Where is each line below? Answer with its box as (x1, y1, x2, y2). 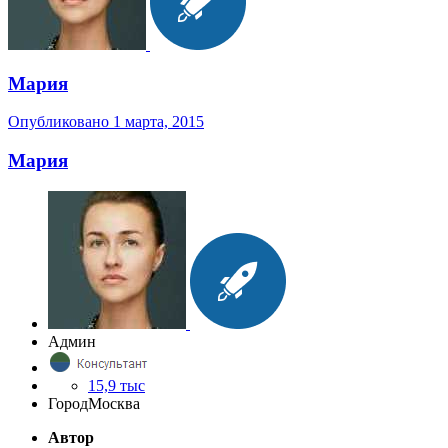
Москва (88, 394, 140, 412)
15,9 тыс (88, 376, 145, 394)
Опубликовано (8, 113, 113, 131)
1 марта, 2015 (113, 113, 204, 131)
